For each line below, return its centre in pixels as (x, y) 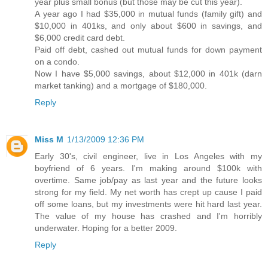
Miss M (49, 139)
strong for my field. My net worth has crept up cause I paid (148, 192)
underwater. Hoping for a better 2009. (106, 228)
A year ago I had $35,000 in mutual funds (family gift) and (148, 13)
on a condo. (57, 61)
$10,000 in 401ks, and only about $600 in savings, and (148, 25)
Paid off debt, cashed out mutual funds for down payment (148, 49)
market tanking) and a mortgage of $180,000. (121, 85)
